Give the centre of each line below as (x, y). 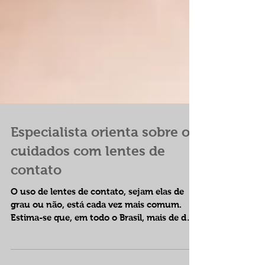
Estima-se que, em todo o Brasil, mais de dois (104, 232)
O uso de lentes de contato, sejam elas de (97, 206)
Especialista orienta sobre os (104, 146)
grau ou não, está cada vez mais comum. (96, 219)
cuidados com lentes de (88, 165)
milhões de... (37, 245)
